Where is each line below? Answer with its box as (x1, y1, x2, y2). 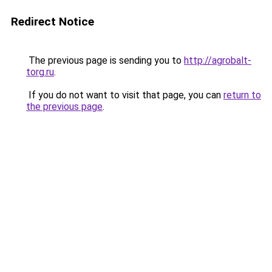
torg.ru (26, 66, 54, 78)
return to (223, 89, 261, 101)
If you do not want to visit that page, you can (26, 89, 223, 101)
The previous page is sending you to (26, 55, 184, 66)
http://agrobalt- (184, 55, 251, 66)
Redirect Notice (11, 15, 94, 29)
